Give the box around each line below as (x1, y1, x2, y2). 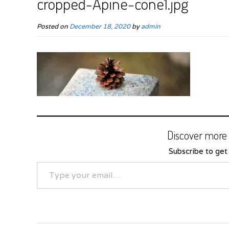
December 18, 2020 (70, 21, 130, 31)
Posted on (37, 21, 70, 31)
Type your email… (36, 156, 61, 166)
